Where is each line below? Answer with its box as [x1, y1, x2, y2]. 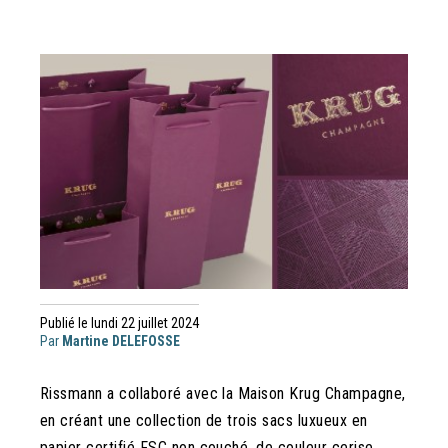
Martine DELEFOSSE [62, 333, 180, 350]
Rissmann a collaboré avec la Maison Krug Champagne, [40, 384, 406, 404]
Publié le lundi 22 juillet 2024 [40, 315, 199, 332]
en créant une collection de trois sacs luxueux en [40, 411, 368, 431]
